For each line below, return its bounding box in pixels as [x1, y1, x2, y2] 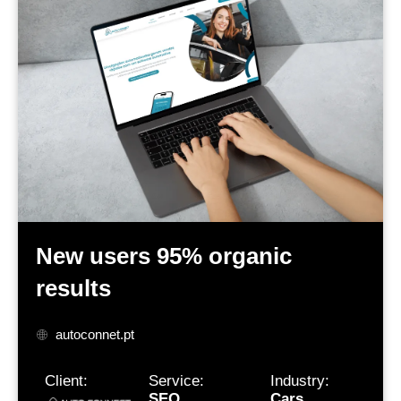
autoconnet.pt [55, 327, 135, 343]
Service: [148, 372, 204, 390]
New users [35, 243, 157, 270]
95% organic [156, 243, 292, 270]
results [35, 275, 111, 303]
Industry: [269, 372, 329, 390]
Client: [44, 372, 88, 390]
